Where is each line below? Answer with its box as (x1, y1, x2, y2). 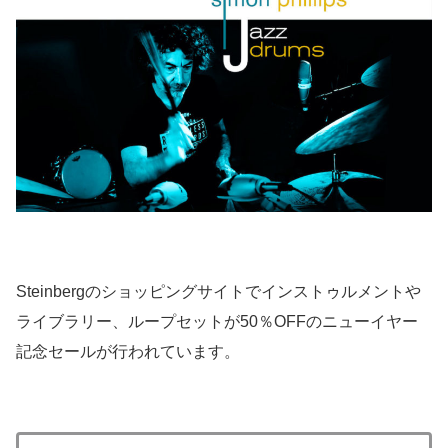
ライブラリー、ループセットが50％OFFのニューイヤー (16, 313, 418, 331)
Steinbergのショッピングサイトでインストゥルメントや (16, 283, 421, 301)
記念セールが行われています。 (16, 343, 240, 361)
